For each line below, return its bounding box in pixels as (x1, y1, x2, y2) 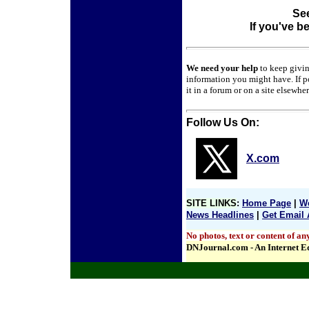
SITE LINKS (186, 198, 237, 208)
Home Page (242, 198, 291, 208)
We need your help (186, 63, 258, 73)
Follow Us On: (186, 117, 259, 128)
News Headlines (186, 210, 254, 220)
